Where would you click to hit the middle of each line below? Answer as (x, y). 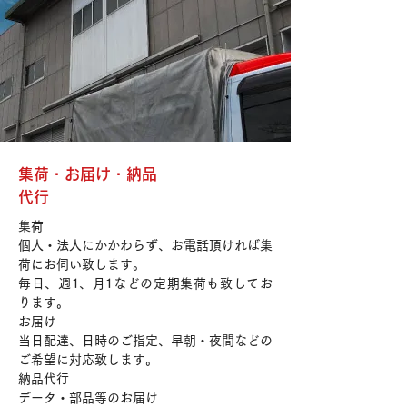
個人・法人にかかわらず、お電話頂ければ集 (145, 245)
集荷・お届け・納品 (88, 174)
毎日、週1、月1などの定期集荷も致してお (145, 283)
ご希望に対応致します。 (88, 360)
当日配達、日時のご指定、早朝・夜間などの (145, 341)
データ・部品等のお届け (88, 398)
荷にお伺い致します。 (82, 264)
